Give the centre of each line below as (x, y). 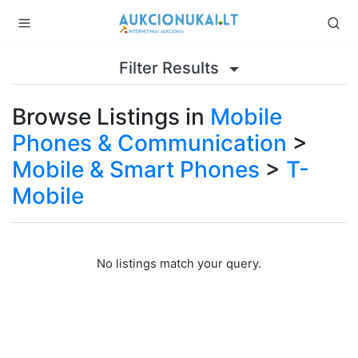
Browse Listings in (111, 117)
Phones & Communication (149, 143)
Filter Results (171, 68)
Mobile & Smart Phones (136, 169)
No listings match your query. (179, 264)
